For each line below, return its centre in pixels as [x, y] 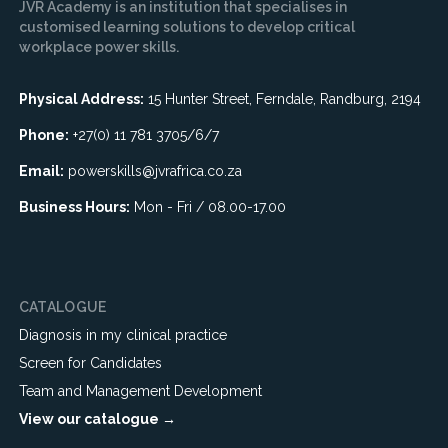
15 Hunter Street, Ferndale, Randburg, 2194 [282, 99]
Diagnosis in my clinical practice [122, 335]
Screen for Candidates [90, 363]
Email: [41, 171]
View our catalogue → [97, 419]
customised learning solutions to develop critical [186, 27]
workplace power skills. [98, 47]
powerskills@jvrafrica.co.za [154, 171]
